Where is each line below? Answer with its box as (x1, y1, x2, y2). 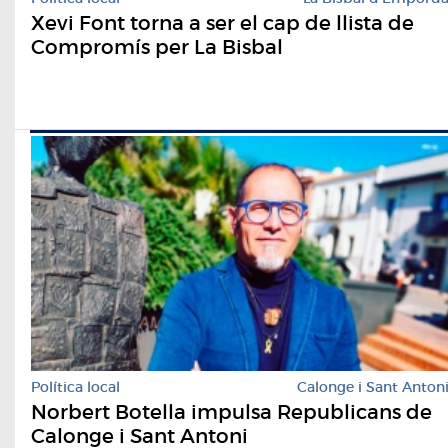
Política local (31, 378, 120, 397)
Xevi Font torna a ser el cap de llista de (31, 11, 414, 36)
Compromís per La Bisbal (31, 35, 283, 60)
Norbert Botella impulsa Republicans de (31, 400, 432, 425)
